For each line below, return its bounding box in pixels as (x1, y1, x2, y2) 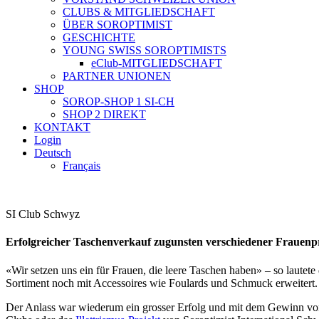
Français (63, 159, 100, 172)
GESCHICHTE (63, 31, 135, 43)
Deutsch (34, 147, 71, 159)
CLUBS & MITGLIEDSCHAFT (63, 6, 215, 18)
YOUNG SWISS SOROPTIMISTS (63, 44, 226, 56)
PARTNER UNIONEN (63, 70, 171, 82)
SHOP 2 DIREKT (63, 108, 146, 120)
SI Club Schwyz (6, 208, 80, 220)
